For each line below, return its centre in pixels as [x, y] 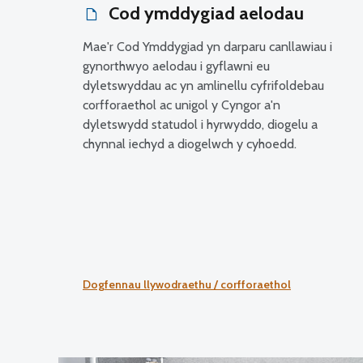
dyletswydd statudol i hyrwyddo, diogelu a [200, 124]
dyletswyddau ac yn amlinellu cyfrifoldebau [203, 85]
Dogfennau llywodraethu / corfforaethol [187, 284]
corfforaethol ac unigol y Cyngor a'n [181, 105]
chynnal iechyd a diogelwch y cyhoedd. [190, 144]
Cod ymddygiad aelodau [204, 13]
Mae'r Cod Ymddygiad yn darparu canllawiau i [207, 47]
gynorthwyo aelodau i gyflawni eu [176, 66]
